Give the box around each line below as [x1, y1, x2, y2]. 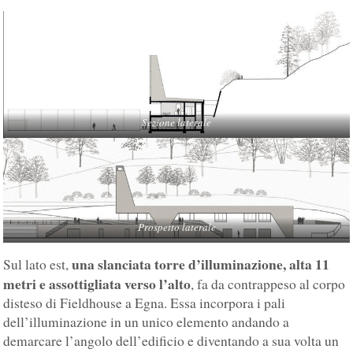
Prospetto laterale [137, 219, 216, 234]
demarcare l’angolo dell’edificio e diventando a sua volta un [3, 331, 340, 350]
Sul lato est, [3, 255, 72, 273]
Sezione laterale [142, 115, 211, 130]
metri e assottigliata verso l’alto [3, 273, 191, 294]
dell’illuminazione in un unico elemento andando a [3, 312, 290, 331]
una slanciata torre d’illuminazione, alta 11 [72, 253, 330, 274]
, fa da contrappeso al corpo [191, 274, 346, 293]
